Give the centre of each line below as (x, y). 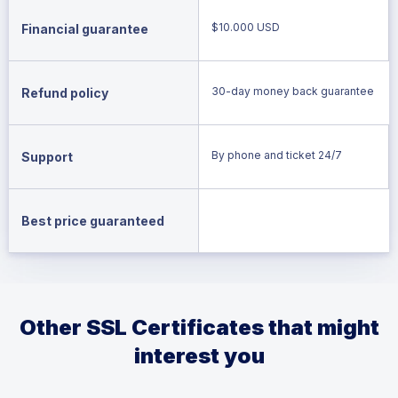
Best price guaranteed (93, 220)
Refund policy (65, 92)
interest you (199, 355)
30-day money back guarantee (293, 91)
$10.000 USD (245, 27)
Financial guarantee (85, 28)
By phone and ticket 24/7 (276, 155)
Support (47, 156)
